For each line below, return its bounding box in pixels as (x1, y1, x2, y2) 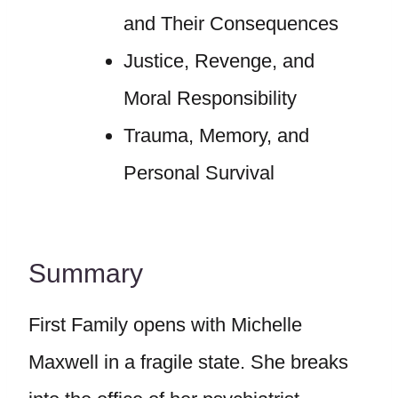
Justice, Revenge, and (123, 50, 314, 72)
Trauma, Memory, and (123, 124, 309, 147)
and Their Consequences (123, 12, 338, 35)
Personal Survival (123, 162, 275, 184)
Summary (28, 259, 143, 288)
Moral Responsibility (123, 87, 297, 109)
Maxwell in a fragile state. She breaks (28, 351, 348, 373)
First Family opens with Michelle (28, 314, 302, 336)
